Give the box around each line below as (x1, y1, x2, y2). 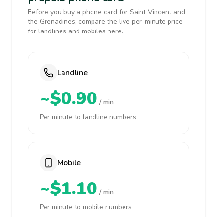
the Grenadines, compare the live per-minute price (28, 17, 183, 26)
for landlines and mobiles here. (28, 27, 123, 36)
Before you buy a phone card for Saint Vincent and (28, 7, 185, 16)
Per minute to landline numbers (40, 112, 136, 122)
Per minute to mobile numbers (40, 202, 132, 212)
